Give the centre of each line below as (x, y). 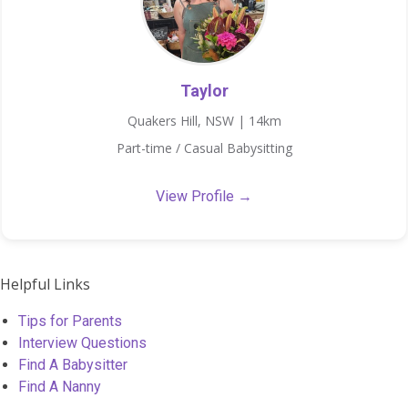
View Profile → (204, 197)
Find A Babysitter (73, 364)
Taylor (204, 91)
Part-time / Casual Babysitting (204, 148)
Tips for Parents (70, 321)
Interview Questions (82, 342)
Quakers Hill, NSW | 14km (204, 121)
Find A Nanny (60, 386)
